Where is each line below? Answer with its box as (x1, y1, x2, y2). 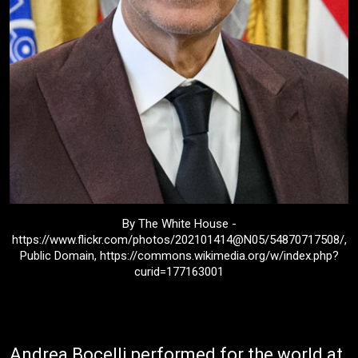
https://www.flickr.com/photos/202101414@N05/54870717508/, (11, 233, 347, 248)
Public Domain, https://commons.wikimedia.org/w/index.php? (19, 249, 339, 264)
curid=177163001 (134, 265, 224, 280)
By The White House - (121, 217, 237, 232)
